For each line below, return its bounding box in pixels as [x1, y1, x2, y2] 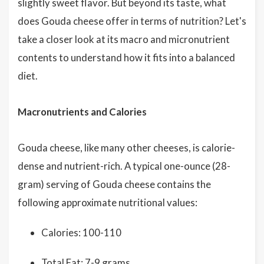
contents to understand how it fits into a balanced [18, 51, 235, 64]
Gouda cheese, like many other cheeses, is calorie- [18, 141, 235, 154]
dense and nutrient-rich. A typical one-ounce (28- [18, 160, 230, 172]
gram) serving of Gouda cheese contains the [18, 178, 211, 190]
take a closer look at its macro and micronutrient [18, 33, 230, 45]
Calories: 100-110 [41, 226, 121, 239]
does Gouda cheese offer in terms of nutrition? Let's [18, 15, 246, 27]
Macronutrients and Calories [18, 105, 147, 118]
